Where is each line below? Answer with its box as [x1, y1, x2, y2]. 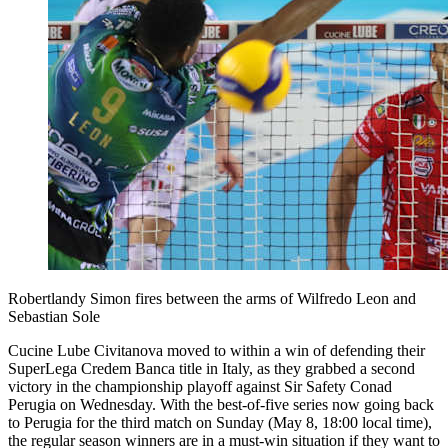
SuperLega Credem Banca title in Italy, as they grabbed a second [8, 359, 415, 377]
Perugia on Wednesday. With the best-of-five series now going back [8, 395, 434, 413]
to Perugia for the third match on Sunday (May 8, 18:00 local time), [8, 413, 432, 431]
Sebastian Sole [8, 307, 100, 325]
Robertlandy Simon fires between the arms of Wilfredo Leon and [8, 289, 416, 307]
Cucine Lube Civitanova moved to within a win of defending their [8, 341, 425, 359]
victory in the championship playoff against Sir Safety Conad [8, 377, 392, 395]
